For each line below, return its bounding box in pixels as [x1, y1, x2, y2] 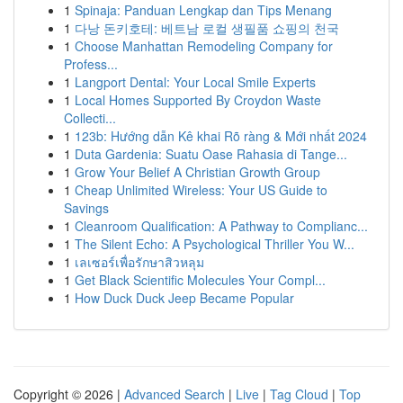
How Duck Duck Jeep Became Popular [75, 289, 294, 307]
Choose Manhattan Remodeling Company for [75, 37, 333, 55]
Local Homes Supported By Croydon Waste [75, 91, 321, 109]
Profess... [64, 55, 118, 73]
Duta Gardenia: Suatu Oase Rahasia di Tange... [75, 145, 347, 163]
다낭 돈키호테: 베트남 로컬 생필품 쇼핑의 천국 [75, 19, 339, 37]
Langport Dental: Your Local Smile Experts [75, 73, 316, 91]
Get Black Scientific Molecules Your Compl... [75, 271, 326, 289]
